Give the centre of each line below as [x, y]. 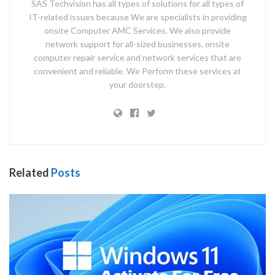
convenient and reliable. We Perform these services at [137, 71]
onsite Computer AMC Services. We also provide [137, 30]
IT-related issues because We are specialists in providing [137, 17]
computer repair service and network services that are [137, 57]
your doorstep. [137, 84]
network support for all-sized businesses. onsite [137, 44]
